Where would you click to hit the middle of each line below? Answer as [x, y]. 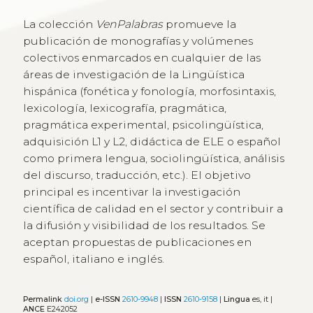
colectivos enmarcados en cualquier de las [141, 57]
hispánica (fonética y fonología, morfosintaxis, [149, 91]
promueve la [199, 24]
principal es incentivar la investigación [131, 191]
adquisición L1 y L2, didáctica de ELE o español [152, 141]
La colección [59, 24]
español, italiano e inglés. [93, 259]
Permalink [42, 300]
